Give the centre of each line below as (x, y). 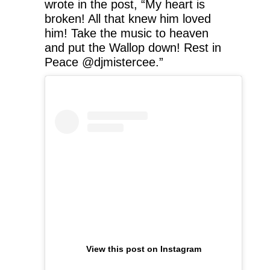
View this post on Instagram (143, 249)
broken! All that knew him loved (128, 18)
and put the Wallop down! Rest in (133, 47)
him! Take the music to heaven (127, 33)
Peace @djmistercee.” (104, 62)
